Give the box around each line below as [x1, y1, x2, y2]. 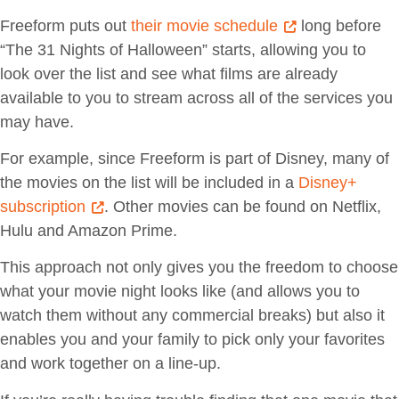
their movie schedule [131, 16, 278, 35]
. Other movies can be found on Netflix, [104, 198, 381, 216]
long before [297, 16, 381, 35]
